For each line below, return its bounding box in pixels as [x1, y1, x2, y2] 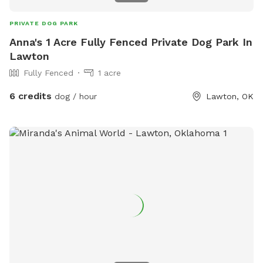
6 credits [9, 90, 52, 102]
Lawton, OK [206, 91, 254, 101]
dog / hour [52, 91, 97, 101]
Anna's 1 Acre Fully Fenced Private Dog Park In [9, 35, 252, 48]
